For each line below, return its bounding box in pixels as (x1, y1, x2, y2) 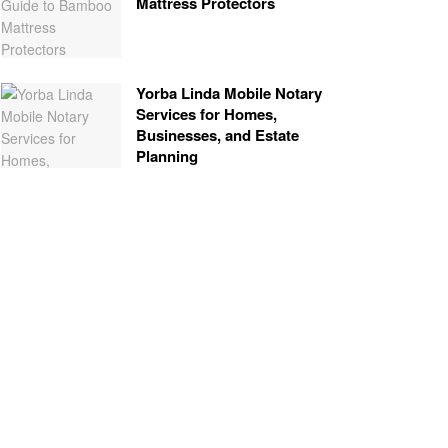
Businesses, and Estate (136, 123, 299, 146)
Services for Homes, (136, 102, 277, 125)
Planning (136, 144, 198, 167)
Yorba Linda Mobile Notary (136, 81, 322, 104)
